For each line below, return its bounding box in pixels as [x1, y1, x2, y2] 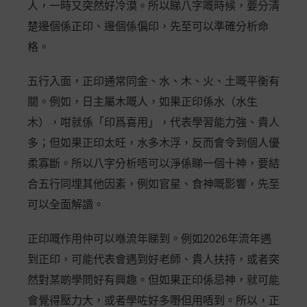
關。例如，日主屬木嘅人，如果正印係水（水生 [27, 96, 258, 108]
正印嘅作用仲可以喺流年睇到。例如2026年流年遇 [27, 233, 271, 245]
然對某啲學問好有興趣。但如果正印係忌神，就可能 [27, 274, 280, 286]
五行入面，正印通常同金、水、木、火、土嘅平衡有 [27, 75, 280, 87]
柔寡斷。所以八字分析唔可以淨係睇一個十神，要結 [27, 158, 280, 169]
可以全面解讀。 [27, 199, 104, 210]
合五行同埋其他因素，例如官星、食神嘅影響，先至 [27, 178, 280, 190]
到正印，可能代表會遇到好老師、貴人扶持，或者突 [27, 254, 280, 265]
